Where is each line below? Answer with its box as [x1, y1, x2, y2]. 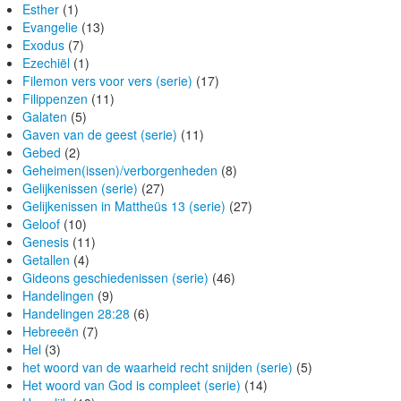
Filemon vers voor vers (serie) [22, 72, 192, 90]
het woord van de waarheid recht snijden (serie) [22, 358, 293, 377]
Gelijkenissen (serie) [22, 179, 138, 198]
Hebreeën [22, 322, 79, 341]
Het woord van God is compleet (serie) [22, 376, 241, 395]
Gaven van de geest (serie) [22, 125, 177, 144]
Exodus [22, 36, 64, 55]
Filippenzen [22, 90, 88, 108]
